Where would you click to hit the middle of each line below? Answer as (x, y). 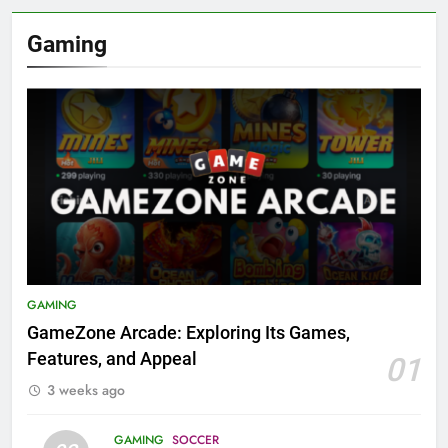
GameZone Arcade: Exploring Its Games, (188, 333)
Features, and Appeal (112, 359)
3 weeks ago (86, 390)
